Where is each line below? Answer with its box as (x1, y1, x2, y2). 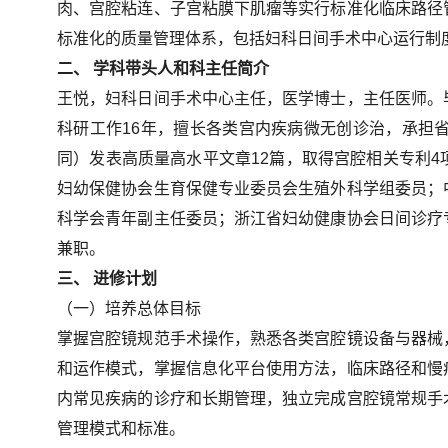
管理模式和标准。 (57, 419, 185, 437)
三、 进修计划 (57, 269, 157, 287)
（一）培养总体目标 (57, 299, 201, 317)
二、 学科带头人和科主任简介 (57, 59, 269, 77)
